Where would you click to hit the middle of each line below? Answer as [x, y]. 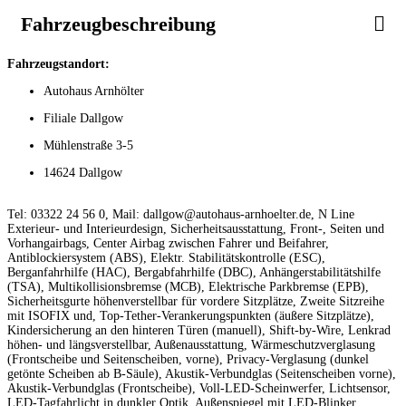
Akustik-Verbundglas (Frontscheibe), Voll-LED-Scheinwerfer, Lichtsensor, [199, 388]
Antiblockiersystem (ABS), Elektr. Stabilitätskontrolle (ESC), [166, 257]
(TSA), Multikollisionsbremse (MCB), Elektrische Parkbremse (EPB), [188, 286]
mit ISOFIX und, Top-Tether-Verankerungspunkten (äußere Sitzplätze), [191, 315]
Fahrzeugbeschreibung [118, 24]
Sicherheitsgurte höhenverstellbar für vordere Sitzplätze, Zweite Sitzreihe [196, 301]
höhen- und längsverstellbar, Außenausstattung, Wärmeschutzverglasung [191, 344]
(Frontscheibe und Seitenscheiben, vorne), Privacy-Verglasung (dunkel [188, 359]
